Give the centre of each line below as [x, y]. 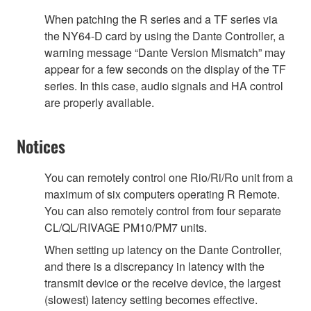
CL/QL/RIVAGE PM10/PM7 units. [126, 227]
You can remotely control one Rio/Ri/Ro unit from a [169, 177]
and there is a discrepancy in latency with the [154, 266]
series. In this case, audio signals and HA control [164, 85]
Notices [41, 145]
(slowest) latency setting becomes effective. [151, 299]
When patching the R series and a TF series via [161, 19]
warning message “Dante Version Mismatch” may [165, 52]
